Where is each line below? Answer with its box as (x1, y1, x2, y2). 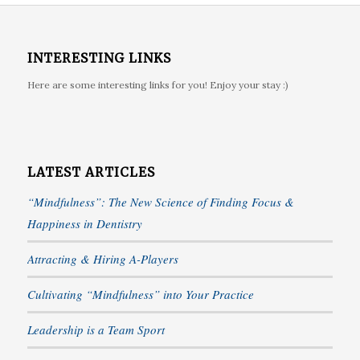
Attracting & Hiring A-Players (27, 251, 178, 268)
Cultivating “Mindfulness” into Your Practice (27, 286, 254, 303)
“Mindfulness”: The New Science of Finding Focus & (27, 194, 294, 211)
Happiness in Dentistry (27, 215, 142, 232)
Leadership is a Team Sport (27, 321, 165, 338)
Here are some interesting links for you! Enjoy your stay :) (27, 79, 288, 92)
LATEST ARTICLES (27, 165, 155, 181)
